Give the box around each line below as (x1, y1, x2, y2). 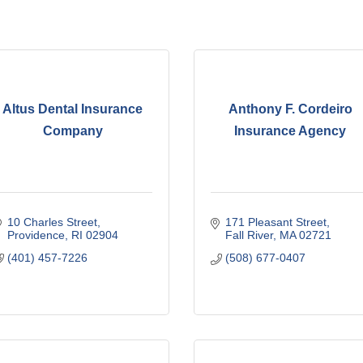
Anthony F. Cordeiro (228, 102, 352, 117)
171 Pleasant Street (224, 215, 327, 228)
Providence (6, 228, 65, 241)
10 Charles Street (6, 215, 97, 228)
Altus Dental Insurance (2, 102, 143, 117)
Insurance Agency (234, 124, 347, 139)
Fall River (224, 228, 273, 241)
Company (42, 124, 103, 139)
